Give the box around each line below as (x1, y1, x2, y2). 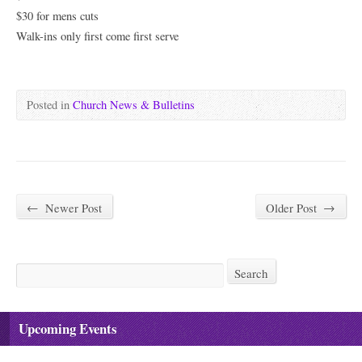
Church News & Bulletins (73, 97, 195, 112)
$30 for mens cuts (16, 8, 99, 23)
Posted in (27, 97, 73, 112)
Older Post (266, 200, 320, 216)
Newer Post (42, 200, 102, 216)
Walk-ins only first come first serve (16, 28, 179, 44)
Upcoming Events (19, 318, 117, 339)
